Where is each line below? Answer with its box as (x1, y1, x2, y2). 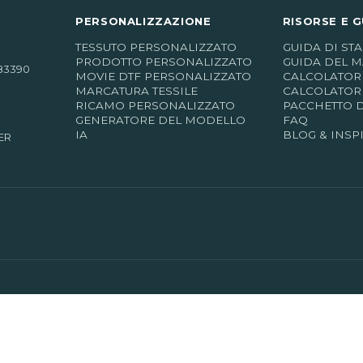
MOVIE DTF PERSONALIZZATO (75, 70, 252, 83)
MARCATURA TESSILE (75, 84, 199, 98)
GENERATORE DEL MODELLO (75, 113, 246, 127)
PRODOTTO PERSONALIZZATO (75, 55, 253, 69)
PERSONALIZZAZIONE (75, 15, 211, 28)
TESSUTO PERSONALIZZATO (75, 41, 237, 54)
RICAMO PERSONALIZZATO (75, 99, 236, 113)
